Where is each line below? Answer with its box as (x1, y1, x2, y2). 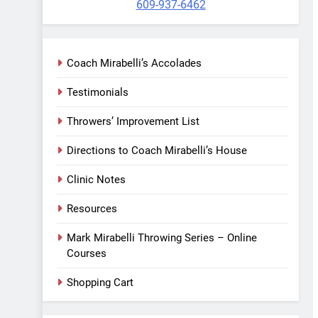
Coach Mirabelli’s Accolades (67, 57, 202, 70)
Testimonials (67, 86, 128, 99)
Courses (67, 247, 106, 260)
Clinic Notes (67, 173, 126, 186)
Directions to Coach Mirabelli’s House (67, 144, 247, 157)
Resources (67, 202, 117, 215)
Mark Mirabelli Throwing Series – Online (67, 231, 257, 244)
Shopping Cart (67, 276, 133, 289)
